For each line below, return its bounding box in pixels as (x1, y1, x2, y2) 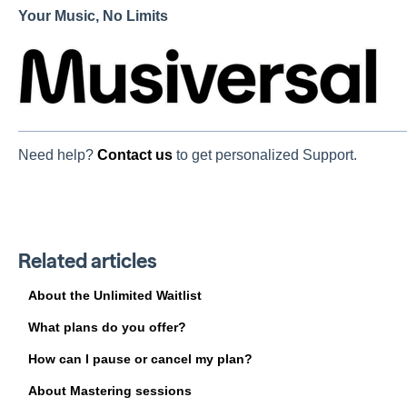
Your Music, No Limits (17, 8, 168, 25)
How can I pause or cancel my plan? (27, 351, 253, 366)
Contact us (96, 147, 173, 164)
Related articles (17, 248, 157, 273)
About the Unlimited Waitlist (27, 287, 202, 303)
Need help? (17, 147, 97, 164)
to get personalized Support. (175, 147, 357, 164)
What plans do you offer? (27, 319, 186, 334)
